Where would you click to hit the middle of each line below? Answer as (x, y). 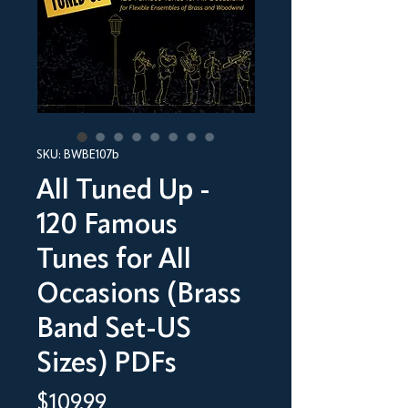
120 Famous (107, 226)
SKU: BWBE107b (78, 155)
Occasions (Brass (139, 296)
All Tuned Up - (123, 192)
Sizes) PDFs (107, 365)
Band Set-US (114, 330)
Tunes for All (114, 261)
